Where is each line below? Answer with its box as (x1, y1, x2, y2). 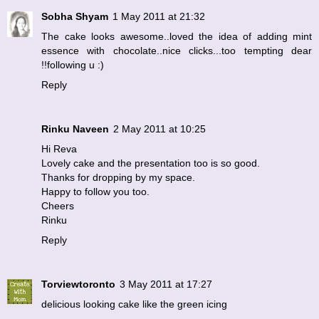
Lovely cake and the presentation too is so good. (41, 157, 260, 169)
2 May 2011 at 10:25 (113, 123, 206, 135)
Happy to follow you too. (41, 186, 150, 198)
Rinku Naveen (41, 123, 109, 135)
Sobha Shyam (41, 11, 108, 23)
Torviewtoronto (41, 278, 115, 291)
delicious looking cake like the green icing (41, 298, 227, 310)
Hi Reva (41, 143, 77, 155)
